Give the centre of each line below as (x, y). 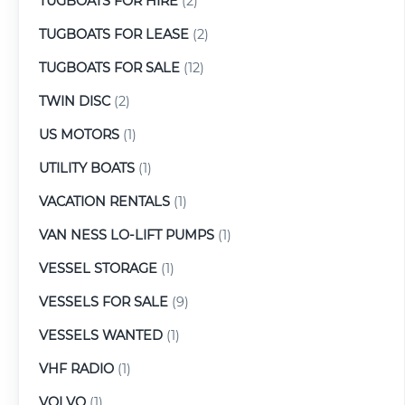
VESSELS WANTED (101, 335)
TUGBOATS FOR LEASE (114, 34)
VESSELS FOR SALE (104, 301)
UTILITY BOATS (87, 168)
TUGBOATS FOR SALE (109, 67)
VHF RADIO (76, 368)
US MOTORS (79, 134)
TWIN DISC (75, 101)
